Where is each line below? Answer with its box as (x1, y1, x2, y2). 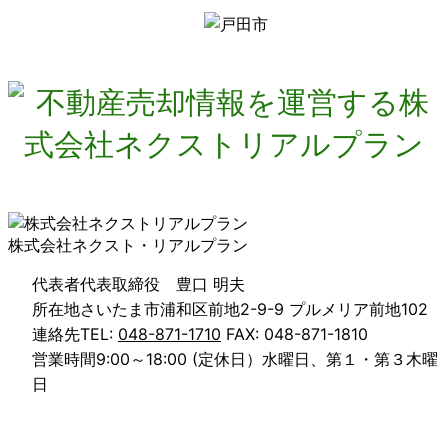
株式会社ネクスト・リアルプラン (8, 234, 248, 255)
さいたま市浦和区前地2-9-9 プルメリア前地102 (80, 298, 428, 319)
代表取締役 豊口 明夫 (80, 273, 245, 294)
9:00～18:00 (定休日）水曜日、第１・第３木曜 (96, 348, 438, 369)
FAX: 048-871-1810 (221, 323, 368, 344)
